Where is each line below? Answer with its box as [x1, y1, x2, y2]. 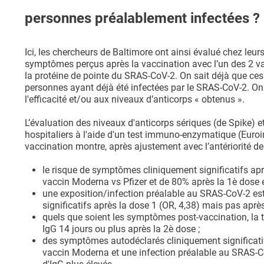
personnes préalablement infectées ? [25, 10, 260, 27]
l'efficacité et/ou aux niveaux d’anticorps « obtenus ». [25, 94, 245, 105]
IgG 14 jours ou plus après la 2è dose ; [42, 223, 200, 235]
